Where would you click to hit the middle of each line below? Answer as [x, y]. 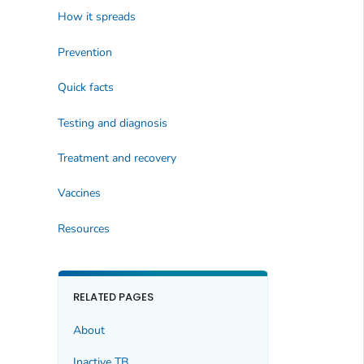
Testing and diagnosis [112, 123]
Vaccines [79, 193]
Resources [83, 228]
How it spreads [96, 17]
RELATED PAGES [113, 297]
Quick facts [85, 88]
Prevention [84, 52]
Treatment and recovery [117, 158]
